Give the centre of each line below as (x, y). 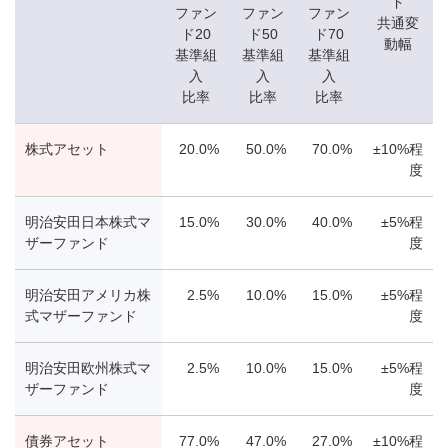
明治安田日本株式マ (88, 222)
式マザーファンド (81, 316)
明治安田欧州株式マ (88, 368)
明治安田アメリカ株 (88, 295)
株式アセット (67, 149)
